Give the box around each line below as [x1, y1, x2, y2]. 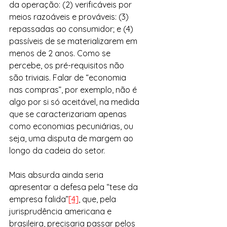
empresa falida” [9, 194, 68, 204]
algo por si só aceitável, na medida [9, 97, 141, 107]
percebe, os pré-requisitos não [9, 60, 126, 70]
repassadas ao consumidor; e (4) [9, 24, 135, 34]
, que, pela [79, 194, 118, 204]
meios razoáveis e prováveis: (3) [9, 12, 131, 22]
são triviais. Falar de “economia [9, 72, 128, 83]
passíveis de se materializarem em [9, 36, 139, 46]
